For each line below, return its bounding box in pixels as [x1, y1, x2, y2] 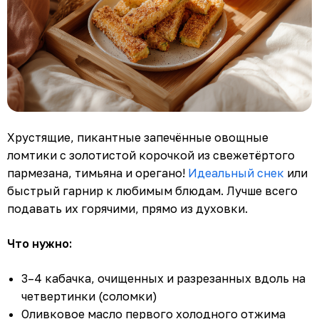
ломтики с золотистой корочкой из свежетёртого [7, 147, 295, 162]
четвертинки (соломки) [21, 288, 157, 303]
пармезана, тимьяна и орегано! [7, 165, 188, 180]
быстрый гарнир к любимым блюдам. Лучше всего [7, 183, 298, 198]
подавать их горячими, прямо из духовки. [7, 201, 248, 216]
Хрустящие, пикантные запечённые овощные [7, 130, 268, 145]
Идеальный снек [188, 165, 284, 180]
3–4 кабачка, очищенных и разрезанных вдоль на [21, 271, 305, 286]
